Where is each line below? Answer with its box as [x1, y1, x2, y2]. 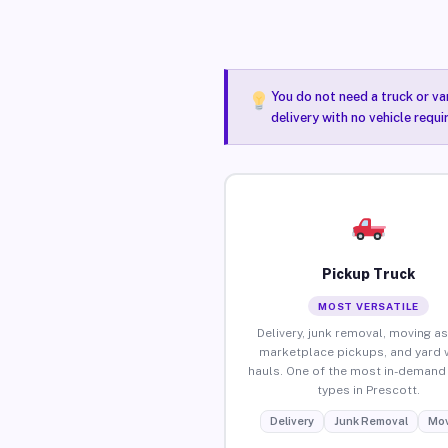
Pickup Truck [322, 265, 416, 282]
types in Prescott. [317, 382, 421, 397]
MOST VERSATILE [318, 299, 420, 312]
